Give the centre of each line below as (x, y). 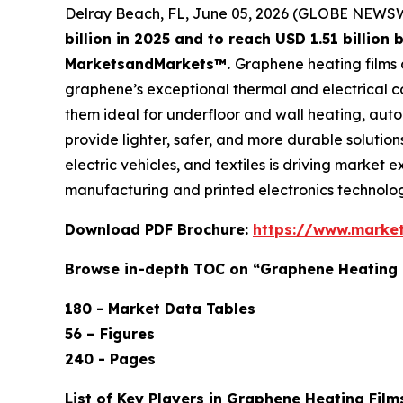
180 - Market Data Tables (160, 308)
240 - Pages (110, 358)
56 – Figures (110, 333)
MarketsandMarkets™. (150, 63)
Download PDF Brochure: (159, 229)
